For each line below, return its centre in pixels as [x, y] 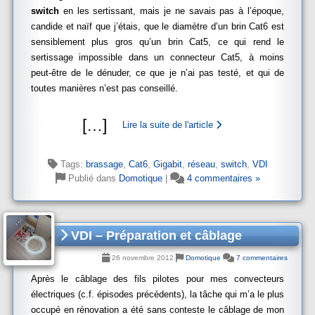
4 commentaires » [223, 178]
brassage [104, 164]
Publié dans [92, 178]
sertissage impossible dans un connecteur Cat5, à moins [157, 57]
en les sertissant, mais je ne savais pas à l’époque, [172, 11]
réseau [201, 164]
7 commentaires [262, 258]
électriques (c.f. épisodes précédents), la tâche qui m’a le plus [157, 294]
